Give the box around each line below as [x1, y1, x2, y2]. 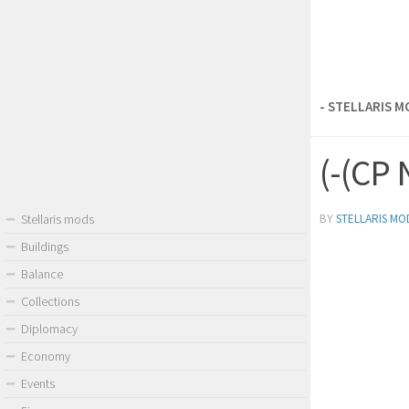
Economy [21, 348, 70, 365]
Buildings [21, 238, 68, 256]
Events [21, 375, 55, 393]
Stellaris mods [21, 211, 94, 228]
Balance [21, 266, 63, 283]
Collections [21, 293, 79, 310]
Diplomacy [21, 320, 78, 338]
